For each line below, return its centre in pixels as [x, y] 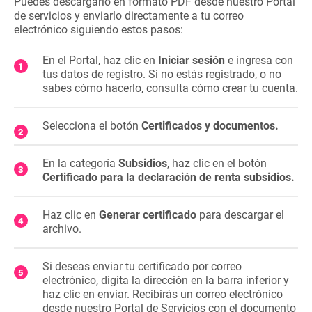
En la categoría [80, 163]
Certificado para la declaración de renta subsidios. [169, 177]
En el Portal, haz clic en [100, 60]
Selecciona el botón [92, 126]
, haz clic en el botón [217, 163]
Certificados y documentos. [210, 126]
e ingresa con [260, 60]
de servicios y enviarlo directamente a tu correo [129, 16]
